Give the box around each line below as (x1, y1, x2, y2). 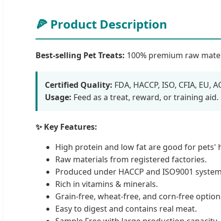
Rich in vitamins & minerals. (55, 178, 158, 189)
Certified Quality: (45, 79, 112, 90)
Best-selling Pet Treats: (36, 49, 125, 61)
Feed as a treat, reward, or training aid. (72, 91, 219, 103)
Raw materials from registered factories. (55, 153, 207, 165)
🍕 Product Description (36, 15, 167, 32)
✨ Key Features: (36, 121, 97, 132)
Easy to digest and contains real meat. (55, 203, 197, 214)
